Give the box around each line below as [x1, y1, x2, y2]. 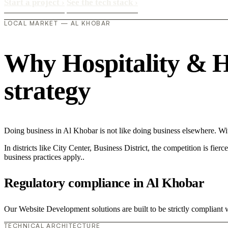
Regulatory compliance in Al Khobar [4, 175, 205, 190]
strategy [4, 76, 91, 105]
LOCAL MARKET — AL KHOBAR [4, 19, 111, 27]
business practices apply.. [4, 152, 84, 161]
